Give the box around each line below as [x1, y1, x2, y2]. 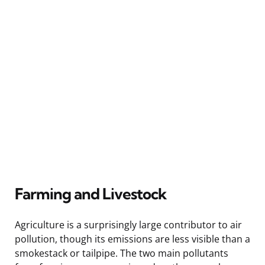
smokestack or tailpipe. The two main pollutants [15, 246, 228, 260]
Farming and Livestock [15, 183, 167, 203]
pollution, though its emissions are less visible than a [15, 232, 250, 245]
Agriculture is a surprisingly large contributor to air [15, 218, 242, 231]
